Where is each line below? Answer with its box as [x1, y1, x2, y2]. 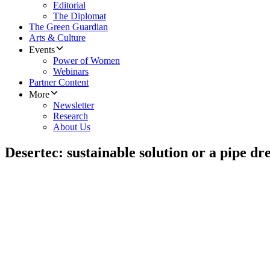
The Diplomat [53, 11, 106, 22]
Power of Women [53, 55, 120, 66]
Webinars [53, 66, 89, 77]
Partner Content [29, 77, 89, 88]
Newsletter [53, 100, 94, 111]
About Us [53, 122, 90, 133]
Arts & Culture [29, 33, 86, 43]
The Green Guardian [29, 22, 108, 33]
